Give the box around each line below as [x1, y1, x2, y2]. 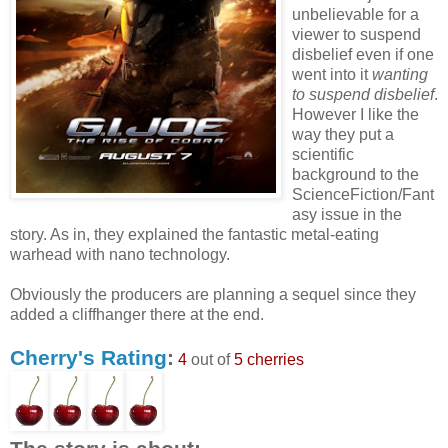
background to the [292, 165, 419, 183]
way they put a [292, 125, 394, 143]
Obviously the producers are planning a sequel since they [10, 285, 416, 303]
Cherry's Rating [10, 345, 167, 369]
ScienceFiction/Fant [292, 185, 434, 203]
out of [187, 350, 234, 368]
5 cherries [234, 350, 304, 368]
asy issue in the [292, 205, 402, 223]
